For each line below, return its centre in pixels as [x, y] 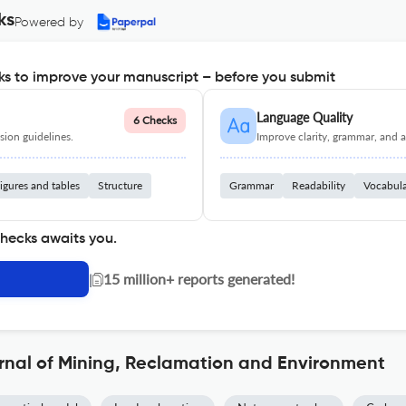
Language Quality [304, 117]
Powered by [49, 23]
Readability [319, 185]
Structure [120, 185]
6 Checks [155, 120]
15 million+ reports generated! [199, 279]
